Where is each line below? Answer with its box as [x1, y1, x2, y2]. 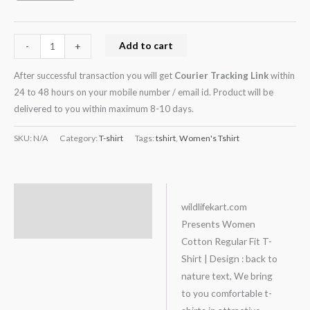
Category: [60, 132, 99, 143]
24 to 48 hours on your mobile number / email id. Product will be [14, 86, 273, 98]
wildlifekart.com [181, 201, 247, 212]
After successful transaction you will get [14, 69, 174, 81]
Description [21, 191, 75, 203]
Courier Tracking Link [174, 69, 268, 81]
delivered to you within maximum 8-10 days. [14, 102, 194, 114]
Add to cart [118, 39, 173, 51]
